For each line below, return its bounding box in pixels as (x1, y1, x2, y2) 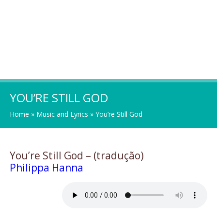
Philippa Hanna (10, 161, 83, 174)
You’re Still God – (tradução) (10, 149, 144, 162)
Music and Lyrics (36, 109, 88, 119)
